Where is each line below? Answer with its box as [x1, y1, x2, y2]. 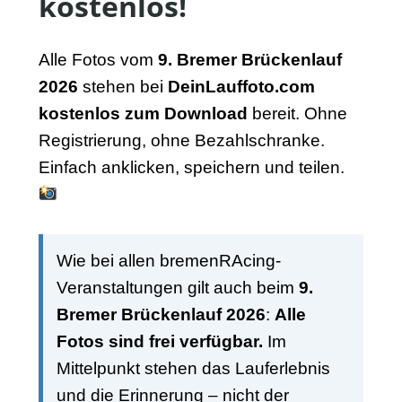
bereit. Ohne [247, 104, 347, 124]
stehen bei [77, 77, 168, 97]
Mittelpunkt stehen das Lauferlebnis [56, 359, 330, 379]
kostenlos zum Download [38, 104, 248, 124]
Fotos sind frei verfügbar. [56, 332, 263, 352]
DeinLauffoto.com [167, 77, 315, 97]
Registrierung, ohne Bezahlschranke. [38, 131, 325, 151]
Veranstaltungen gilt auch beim [56, 278, 299, 298]
